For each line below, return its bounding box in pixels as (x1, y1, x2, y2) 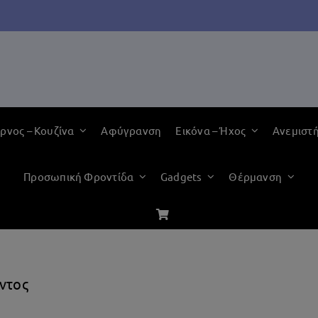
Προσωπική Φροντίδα (23, 169, 134, 183)
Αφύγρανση (101, 123, 162, 137)
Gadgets (160, 169, 202, 183)
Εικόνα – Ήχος (175, 123, 246, 137)
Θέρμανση (229, 169, 283, 183)
